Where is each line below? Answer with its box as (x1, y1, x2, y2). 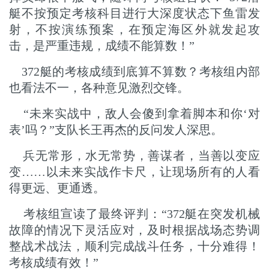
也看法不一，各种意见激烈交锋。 (9, 81, 189, 94)
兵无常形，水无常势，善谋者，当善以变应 (9, 149, 260, 162)
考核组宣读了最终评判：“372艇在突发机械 (9, 207, 260, 220)
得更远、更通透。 (9, 181, 105, 195)
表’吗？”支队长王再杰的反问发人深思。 (9, 123, 223, 136)
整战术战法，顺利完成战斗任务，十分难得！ (9, 240, 260, 253)
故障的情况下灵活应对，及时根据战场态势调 (9, 223, 260, 237)
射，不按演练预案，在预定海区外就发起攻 (9, 23, 260, 36)
